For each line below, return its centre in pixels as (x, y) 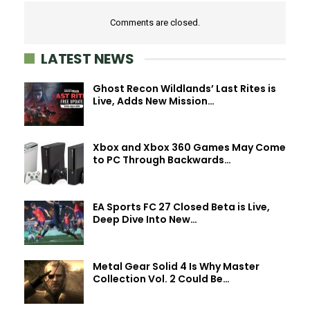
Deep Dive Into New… (145, 219)
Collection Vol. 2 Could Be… (161, 279)
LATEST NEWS (88, 58)
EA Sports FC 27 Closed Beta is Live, (181, 207)
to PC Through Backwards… (162, 160)
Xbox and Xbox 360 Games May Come (189, 148)
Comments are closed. (155, 22)
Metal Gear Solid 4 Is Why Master (176, 266)
